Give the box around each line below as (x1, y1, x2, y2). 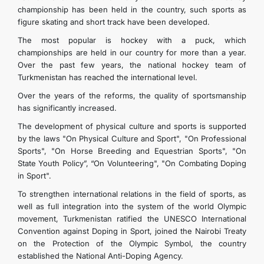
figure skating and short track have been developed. (18, 17, 210, 27)
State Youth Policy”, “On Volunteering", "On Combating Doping (18, 159, 246, 168)
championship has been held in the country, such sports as (18, 5, 246, 14)
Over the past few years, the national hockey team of (18, 60, 246, 70)
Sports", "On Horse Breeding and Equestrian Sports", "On (18, 146, 246, 156)
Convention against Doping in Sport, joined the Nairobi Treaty (18, 226, 246, 236)
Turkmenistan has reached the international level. (18, 72, 197, 82)
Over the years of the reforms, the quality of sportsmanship (18, 91, 246, 100)
